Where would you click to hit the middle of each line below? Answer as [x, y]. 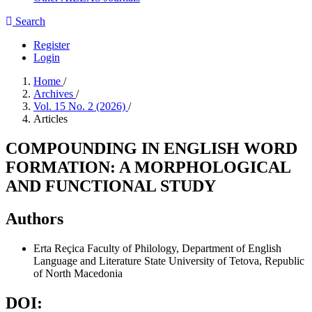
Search [29, 21]
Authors [34, 218]
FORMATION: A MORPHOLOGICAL [148, 167]
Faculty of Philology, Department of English [184, 248]
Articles [50, 119]
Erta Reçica [60, 248]
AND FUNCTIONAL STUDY [111, 186]
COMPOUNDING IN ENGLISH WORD [151, 148]
